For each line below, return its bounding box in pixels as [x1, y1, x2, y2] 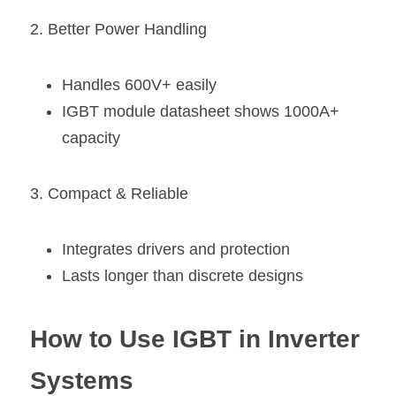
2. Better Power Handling [30, 19, 207, 38]
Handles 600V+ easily [62, 75, 217, 94]
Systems [30, 366, 133, 394]
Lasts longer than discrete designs [62, 266, 303, 285]
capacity [62, 128, 120, 147]
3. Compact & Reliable [30, 184, 188, 202]
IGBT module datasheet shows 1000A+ [62, 102, 339, 120]
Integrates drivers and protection [62, 240, 290, 258]
